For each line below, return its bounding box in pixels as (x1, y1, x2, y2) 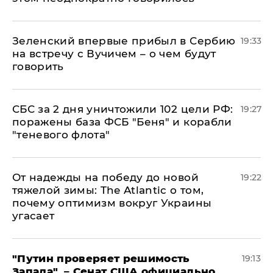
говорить (12, 60, 64, 73)
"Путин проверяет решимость (12, 252, 190, 264)
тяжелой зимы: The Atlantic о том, (12, 183, 204, 196)
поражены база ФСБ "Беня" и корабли (12, 115, 232, 128)
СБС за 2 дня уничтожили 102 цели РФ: (12, 102, 233, 115)
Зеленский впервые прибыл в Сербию (12, 34, 236, 47)
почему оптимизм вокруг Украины (12, 196, 212, 209)
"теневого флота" (12, 128, 110, 141)
